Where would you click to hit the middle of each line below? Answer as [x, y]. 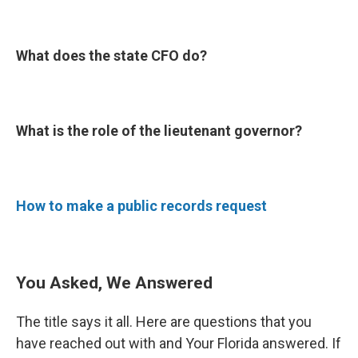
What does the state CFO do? [111, 56]
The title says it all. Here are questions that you [164, 322]
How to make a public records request [141, 206]
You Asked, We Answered [114, 282]
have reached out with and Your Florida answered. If [179, 343]
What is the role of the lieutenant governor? [159, 131]
